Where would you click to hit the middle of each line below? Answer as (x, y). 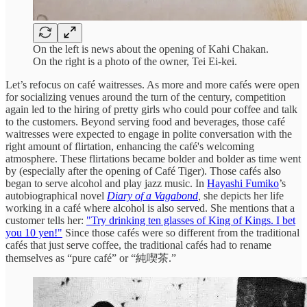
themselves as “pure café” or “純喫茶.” (91, 258)
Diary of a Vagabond (152, 196)
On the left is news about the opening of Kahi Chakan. (151, 49)
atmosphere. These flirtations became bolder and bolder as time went (153, 159)
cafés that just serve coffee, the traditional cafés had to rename (138, 245)
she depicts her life (244, 196)
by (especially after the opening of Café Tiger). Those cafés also (143, 171)
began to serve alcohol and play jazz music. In (106, 184)
